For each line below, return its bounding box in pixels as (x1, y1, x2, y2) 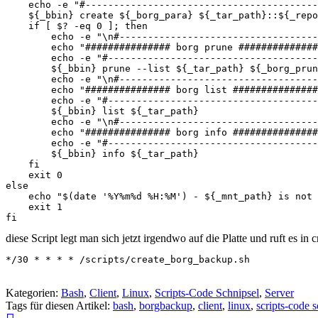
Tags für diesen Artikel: (6, 300, 113, 312)
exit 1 (6, 202, 62, 213)
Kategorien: (6, 287, 61, 300)
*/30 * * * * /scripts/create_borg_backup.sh (6, 254, 250, 265)
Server (265, 287, 294, 300)
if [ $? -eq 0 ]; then (6, 21, 148, 32)
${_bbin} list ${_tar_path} (6, 106, 199, 117)
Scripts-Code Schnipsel (155, 287, 259, 300)
